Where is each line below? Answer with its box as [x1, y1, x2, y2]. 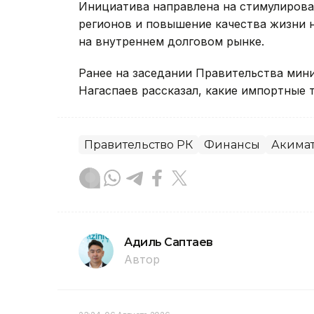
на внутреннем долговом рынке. [78, 34, 264, 49]
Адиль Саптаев [124, 235, 213, 250]
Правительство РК [84, 138, 193, 152]
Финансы [204, 138, 260, 152]
